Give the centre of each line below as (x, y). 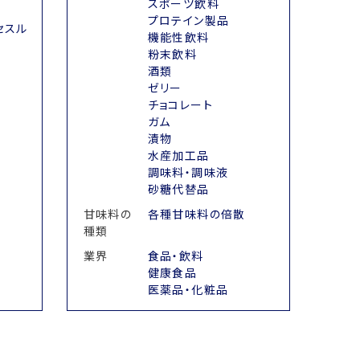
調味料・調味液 (188, 172)
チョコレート (180, 105)
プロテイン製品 (188, 20)
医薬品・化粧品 (188, 290)
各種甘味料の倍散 (196, 214)
